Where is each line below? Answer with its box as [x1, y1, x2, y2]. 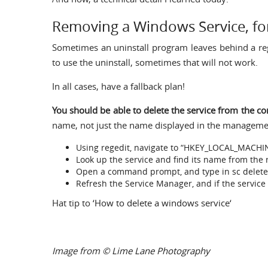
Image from [52, 245, 102, 257]
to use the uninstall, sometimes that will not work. [52, 56, 258, 68]
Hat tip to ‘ [52, 197, 95, 209]
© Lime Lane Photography [102, 245, 210, 257]
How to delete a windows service [95, 197, 230, 209]
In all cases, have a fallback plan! [52, 80, 185, 92]
